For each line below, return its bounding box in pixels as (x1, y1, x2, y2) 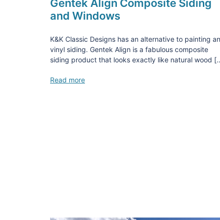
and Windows (50, 9, 120, 22)
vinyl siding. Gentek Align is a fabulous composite (50, 45, 208, 54)
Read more (50, 75, 85, 84)
